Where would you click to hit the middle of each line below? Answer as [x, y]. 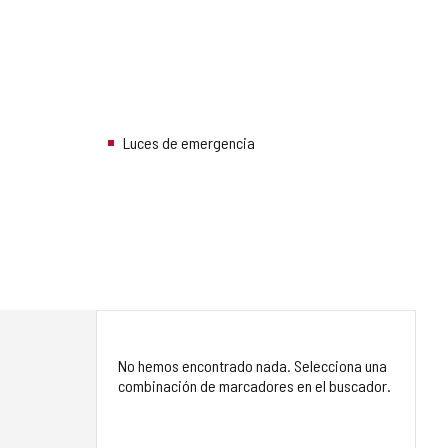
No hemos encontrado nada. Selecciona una [252, 366]
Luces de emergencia [189, 143]
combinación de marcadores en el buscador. [254, 386]
